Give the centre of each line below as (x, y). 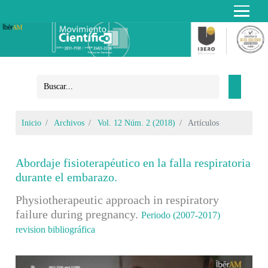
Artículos (203, 123)
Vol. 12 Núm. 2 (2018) (137, 123)
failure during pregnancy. (79, 214)
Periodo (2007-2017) (181, 215)
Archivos (69, 123)
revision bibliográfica (56, 229)
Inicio (32, 123)
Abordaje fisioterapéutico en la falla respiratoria (133, 162)
